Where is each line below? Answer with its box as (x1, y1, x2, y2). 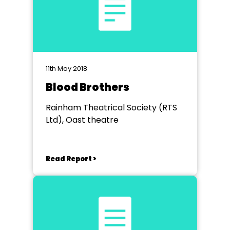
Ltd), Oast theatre (46, 114, 119, 126)
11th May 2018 (46, 64, 87, 73)
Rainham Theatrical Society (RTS (46, 102, 177, 113)
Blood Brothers (46, 80, 129, 94)
